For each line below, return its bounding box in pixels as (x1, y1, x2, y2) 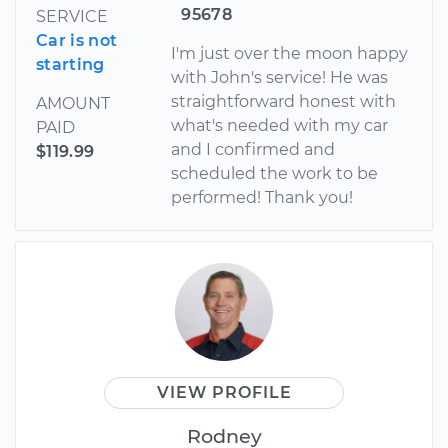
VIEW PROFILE (156, 382, 292, 402)
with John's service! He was (171, 67, 389, 87)
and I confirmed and (171, 139, 336, 159)
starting (36, 54, 105, 74)
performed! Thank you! (171, 187, 354, 207)
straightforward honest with (171, 91, 397, 111)
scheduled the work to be (171, 163, 379, 183)
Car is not (36, 30, 118, 50)
